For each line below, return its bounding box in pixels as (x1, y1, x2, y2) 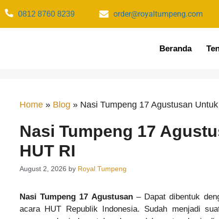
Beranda (159, 44, 192, 53)
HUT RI (20, 141, 75, 160)
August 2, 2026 (20, 165, 66, 173)
